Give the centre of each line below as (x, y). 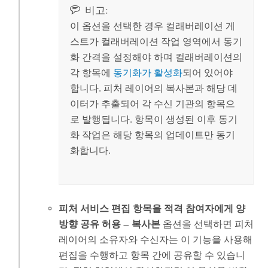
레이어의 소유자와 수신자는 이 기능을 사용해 (156, 239)
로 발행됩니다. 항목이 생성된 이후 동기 (153, 119)
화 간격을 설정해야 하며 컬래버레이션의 (156, 57)
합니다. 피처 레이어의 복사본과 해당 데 (153, 88)
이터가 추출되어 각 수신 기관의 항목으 (152, 103)
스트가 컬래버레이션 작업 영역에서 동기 (156, 41)
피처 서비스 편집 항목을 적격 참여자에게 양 (152, 208)
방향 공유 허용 (90, 224)
